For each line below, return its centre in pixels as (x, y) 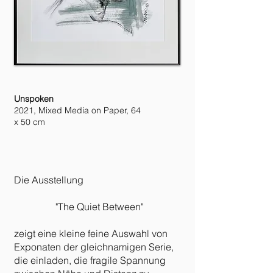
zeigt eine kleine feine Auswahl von (91, 233)
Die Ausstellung (49, 180)
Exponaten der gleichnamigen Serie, (94, 247)
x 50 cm (30, 122)
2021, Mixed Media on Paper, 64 (77, 110)
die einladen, (43, 260)
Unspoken (34, 99)
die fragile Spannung (119, 260)
